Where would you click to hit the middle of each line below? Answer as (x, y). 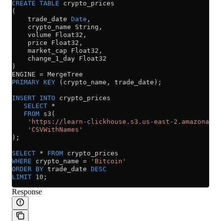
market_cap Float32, (57, 51)
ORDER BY (28, 169)
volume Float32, (49, 35)
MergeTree (63, 74)
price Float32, (47, 43)
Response (27, 192)
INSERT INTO (34, 98)
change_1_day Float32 (59, 59)
